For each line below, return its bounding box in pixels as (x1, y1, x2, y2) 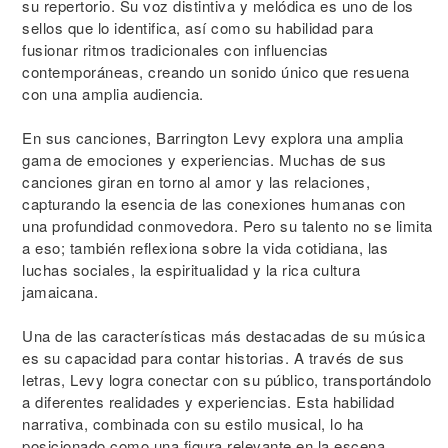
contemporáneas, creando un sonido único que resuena (22, 61, 410, 82)
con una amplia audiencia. (22, 83, 204, 104)
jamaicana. (22, 281, 98, 302)
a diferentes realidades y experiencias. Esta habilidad (22, 391, 394, 412)
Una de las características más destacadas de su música (22, 325, 425, 346)
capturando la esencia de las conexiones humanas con (22, 193, 406, 214)
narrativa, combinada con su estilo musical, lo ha (22, 413, 364, 434)
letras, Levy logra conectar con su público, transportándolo (22, 369, 432, 390)
